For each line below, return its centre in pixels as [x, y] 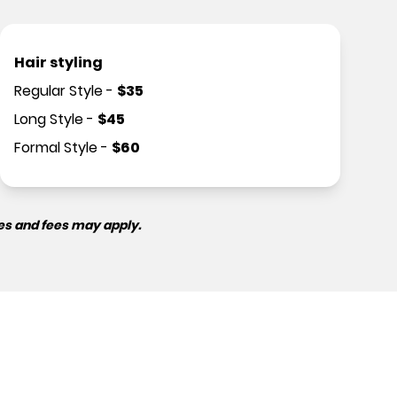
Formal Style [56, 148]
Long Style [49, 119]
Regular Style [58, 91]
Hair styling [58, 62]
